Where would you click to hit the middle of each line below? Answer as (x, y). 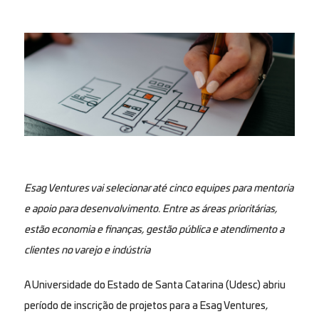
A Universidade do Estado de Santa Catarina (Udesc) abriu (155, 285)
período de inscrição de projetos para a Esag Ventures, (146, 306)
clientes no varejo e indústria (87, 250)
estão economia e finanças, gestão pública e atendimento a (154, 230)
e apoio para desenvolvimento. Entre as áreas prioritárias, (150, 209)
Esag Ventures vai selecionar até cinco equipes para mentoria (158, 188)
